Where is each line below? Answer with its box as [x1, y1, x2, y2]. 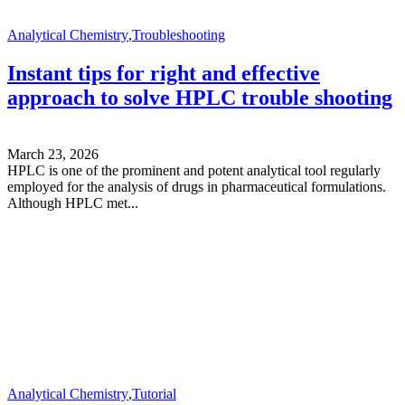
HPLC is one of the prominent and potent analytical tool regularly [7, 162, 381, 178]
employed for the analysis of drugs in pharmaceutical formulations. [7, 178, 386, 194]
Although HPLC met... [7, 194, 138, 211]
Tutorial [132, 385, 176, 401]
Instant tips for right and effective [7, 61, 320, 85]
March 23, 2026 [7, 146, 99, 162]
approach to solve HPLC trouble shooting [7, 85, 392, 109]
